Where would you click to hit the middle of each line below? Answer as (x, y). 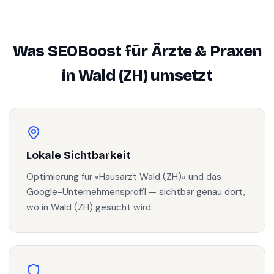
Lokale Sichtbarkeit (79, 156)
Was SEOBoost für (82, 51)
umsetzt (180, 76)
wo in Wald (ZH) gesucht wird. (90, 207)
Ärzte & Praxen (206, 51)
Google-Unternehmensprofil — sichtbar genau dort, (136, 192)
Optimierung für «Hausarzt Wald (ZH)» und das (124, 177)
